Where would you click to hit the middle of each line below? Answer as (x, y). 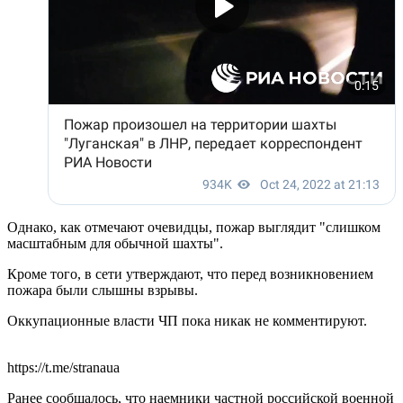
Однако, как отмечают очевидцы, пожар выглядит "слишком (194, 227)
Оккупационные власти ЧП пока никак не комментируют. (189, 320)
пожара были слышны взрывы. (103, 290)
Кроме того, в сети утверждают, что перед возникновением (190, 273)
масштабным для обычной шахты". (115, 243)
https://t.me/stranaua (63, 367)
